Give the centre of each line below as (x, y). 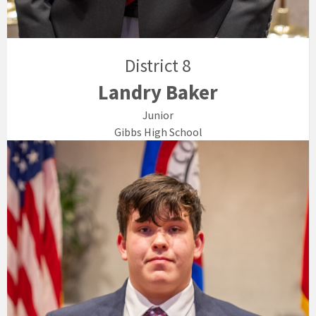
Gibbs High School (158, 132)
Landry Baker (158, 93)
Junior (158, 115)
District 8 (158, 66)
